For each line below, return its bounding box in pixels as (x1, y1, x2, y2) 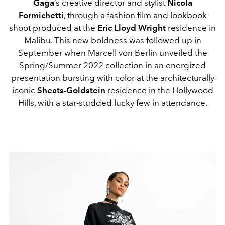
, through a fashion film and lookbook (63, 10, 207, 21)
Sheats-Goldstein (37, 85, 105, 96)
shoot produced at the (9, 23, 97, 33)
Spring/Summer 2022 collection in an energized (19, 60, 206, 71)
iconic (12, 85, 37, 96)
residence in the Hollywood (105, 85, 213, 96)
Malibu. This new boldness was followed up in (24, 35, 201, 46)
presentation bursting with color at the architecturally (11, 73, 214, 83)
